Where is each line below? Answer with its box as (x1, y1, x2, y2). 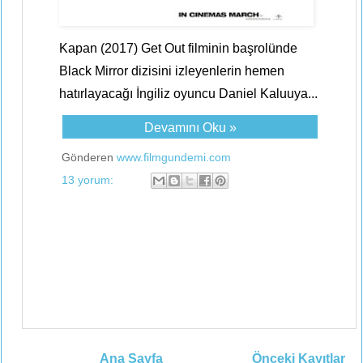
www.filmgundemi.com (117, 151, 231, 164)
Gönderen (62, 151, 117, 164)
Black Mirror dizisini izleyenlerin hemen (59, 64, 284, 78)
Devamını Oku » (143, 121, 237, 135)
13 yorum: (62, 173, 117, 186)
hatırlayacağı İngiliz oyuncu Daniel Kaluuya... (59, 87, 318, 100)
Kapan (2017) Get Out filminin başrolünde (59, 41, 297, 55)
